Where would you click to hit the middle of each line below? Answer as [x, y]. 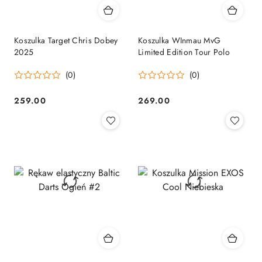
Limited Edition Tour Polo [184, 52]
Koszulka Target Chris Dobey [66, 41]
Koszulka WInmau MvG [180, 41]
